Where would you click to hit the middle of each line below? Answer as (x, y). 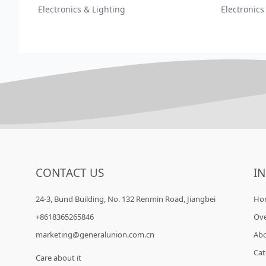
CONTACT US (70, 173)
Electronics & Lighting (82, 9)
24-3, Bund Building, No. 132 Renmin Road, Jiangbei (126, 199)
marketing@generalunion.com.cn (95, 235)
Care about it (58, 258)
